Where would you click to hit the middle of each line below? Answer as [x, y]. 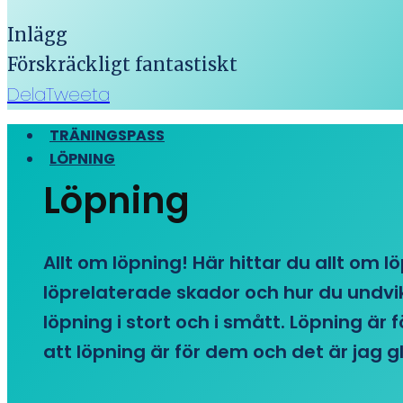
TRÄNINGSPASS [107, 135]
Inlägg [37, 35]
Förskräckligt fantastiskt [122, 64]
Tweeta [78, 94]
